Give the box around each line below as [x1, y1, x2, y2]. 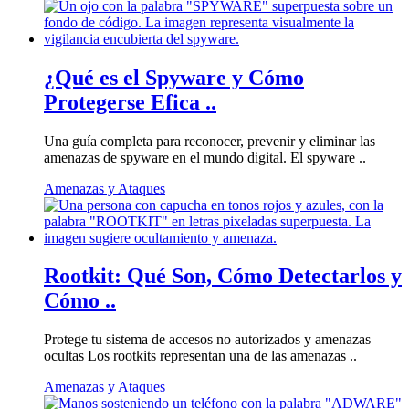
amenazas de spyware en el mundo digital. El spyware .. [44, 149, 366, 165]
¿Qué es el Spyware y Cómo [44, 65, 304, 89]
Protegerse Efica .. [44, 89, 216, 114]
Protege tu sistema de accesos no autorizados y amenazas [44, 331, 371, 348]
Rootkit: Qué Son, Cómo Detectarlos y [44, 264, 402, 288]
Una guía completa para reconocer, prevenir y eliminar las [44, 132, 375, 149]
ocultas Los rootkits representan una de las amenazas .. [44, 348, 357, 364]
